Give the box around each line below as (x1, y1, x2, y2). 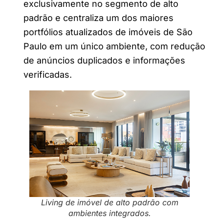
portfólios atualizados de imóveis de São (23, 26, 193, 37)
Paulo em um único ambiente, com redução (23, 41, 205, 51)
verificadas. (23, 69, 72, 80)
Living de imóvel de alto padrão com (41, 197, 178, 208)
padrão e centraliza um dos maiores (23, 12, 174, 23)
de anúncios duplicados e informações (23, 55, 185, 66)
